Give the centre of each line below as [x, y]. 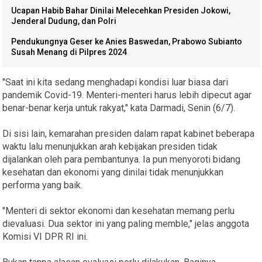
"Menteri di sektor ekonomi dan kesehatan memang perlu [119, 211]
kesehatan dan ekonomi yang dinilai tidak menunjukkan [113, 173]
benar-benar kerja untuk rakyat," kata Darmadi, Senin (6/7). [119, 108]
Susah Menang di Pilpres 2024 [69, 52]
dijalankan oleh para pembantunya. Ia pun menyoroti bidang [122, 160]
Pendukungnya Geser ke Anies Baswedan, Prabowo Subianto [127, 42]
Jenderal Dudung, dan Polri [64, 21]
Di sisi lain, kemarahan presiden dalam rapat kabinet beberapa [129, 134]
